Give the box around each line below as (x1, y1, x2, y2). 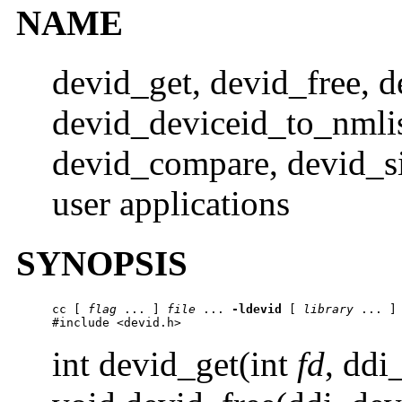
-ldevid (232, 301, 282, 316)
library (303, 301, 354, 316)
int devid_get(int (52, 344, 297, 383)
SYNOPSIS (16, 243, 188, 283)
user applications (52, 184, 290, 223)
